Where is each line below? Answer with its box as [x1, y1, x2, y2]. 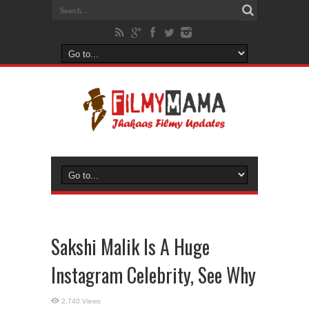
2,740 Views [61, 297, 101, 305]
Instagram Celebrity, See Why [51, 261, 256, 289]
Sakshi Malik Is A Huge [51, 232, 210, 261]
